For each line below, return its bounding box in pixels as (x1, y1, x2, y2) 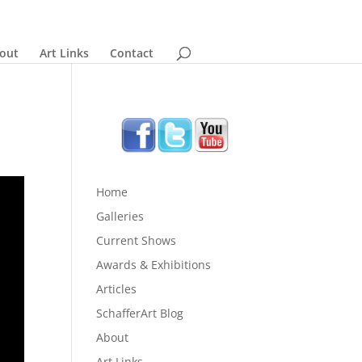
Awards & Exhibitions (96, 257, 212, 272)
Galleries (96, 208, 145, 224)
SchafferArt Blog (96, 305, 184, 321)
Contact (109, 45, 154, 61)
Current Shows (96, 233, 177, 248)
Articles (96, 281, 137, 297)
